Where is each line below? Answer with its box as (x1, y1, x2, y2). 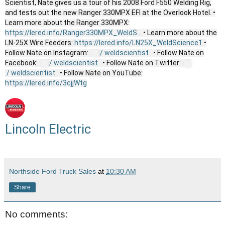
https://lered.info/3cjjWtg (5, 78, 87, 87)
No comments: (5, 208, 68, 219)
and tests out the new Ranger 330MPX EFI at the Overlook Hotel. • (5, 8, 215, 17)
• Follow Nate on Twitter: (101, 58, 182, 67)
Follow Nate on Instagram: (5, 48, 90, 57)
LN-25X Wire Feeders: (5, 38, 74, 47)
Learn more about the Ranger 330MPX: (5, 18, 130, 27)
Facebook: (5, 58, 39, 67)
